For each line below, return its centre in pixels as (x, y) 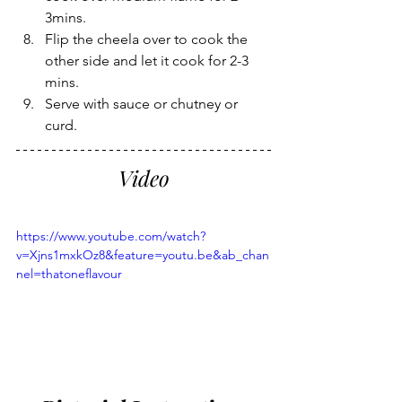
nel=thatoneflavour (69, 273)
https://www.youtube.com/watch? (111, 236)
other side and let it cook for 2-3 (149, 60)
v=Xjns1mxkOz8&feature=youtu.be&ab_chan (143, 254)
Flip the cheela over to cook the (148, 39)
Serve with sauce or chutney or (143, 103)
